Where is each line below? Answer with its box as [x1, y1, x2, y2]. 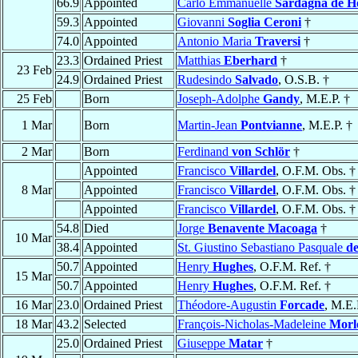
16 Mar [15, 298, 52, 312]
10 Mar [15, 231, 52, 245]
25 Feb [17, 92, 52, 106]
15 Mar [15, 269, 52, 284]
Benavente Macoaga [208, 221, 317, 236]
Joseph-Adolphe [177, 92, 263, 106]
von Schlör [232, 145, 290, 159]
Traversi [255, 34, 300, 49]
